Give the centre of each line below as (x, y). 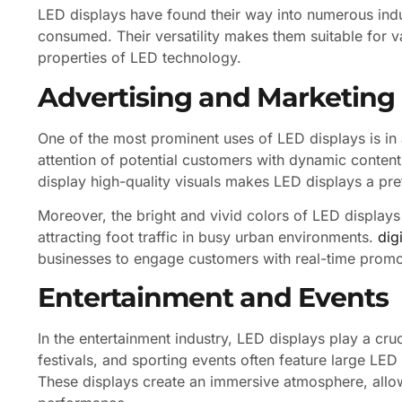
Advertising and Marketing (216, 96)
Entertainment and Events (213, 297)
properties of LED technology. (140, 58)
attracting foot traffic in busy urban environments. (208, 236)
